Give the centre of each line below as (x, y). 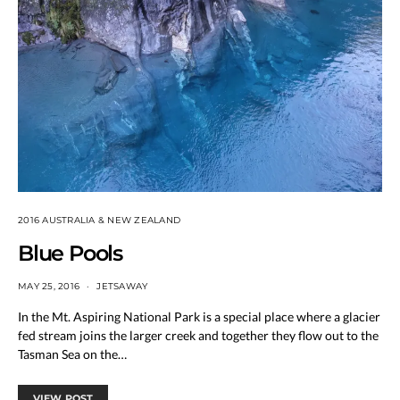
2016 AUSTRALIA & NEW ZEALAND (99, 220)
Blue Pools (70, 253)
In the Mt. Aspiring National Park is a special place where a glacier (199, 316)
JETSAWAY (122, 286)
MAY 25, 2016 (49, 286)
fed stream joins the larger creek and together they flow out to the (198, 335)
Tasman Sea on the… (72, 354)
